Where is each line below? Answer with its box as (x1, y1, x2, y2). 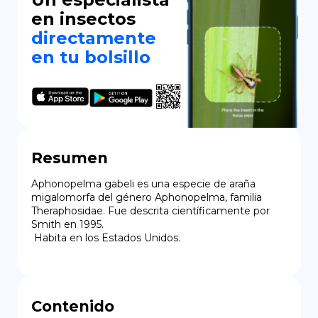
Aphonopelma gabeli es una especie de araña (31, 177, 256, 190)
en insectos (31, 9, 136, 29)
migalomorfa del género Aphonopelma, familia (31, 190, 262, 204)
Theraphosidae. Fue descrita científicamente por (31, 204, 270, 217)
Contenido (31, 297, 114, 315)
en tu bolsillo (31, 47, 150, 67)
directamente (31, 28, 156, 48)
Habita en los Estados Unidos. (34, 231, 180, 244)
